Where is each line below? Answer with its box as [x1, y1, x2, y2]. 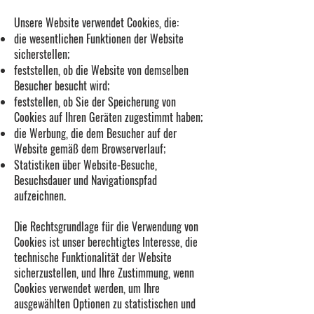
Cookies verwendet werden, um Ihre [14, 280, 160, 296]
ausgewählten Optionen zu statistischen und [14, 295, 196, 312]
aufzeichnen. [14, 187, 66, 204]
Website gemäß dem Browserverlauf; [14, 140, 165, 157]
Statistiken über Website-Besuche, [14, 156, 157, 173]
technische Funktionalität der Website [14, 249, 172, 266]
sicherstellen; [14, 46, 69, 62]
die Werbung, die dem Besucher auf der [14, 125, 177, 142]
